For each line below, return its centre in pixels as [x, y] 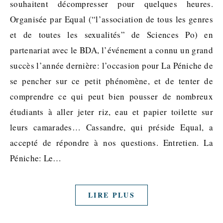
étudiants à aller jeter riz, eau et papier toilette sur [111, 112]
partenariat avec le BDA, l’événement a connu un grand [111, 50]
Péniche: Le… [36, 158]
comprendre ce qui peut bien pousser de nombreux [111, 97]
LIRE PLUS [111, 195]
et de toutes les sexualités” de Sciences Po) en [111, 35]
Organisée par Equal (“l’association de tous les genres [111, 19]
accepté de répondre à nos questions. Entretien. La [111, 143]
